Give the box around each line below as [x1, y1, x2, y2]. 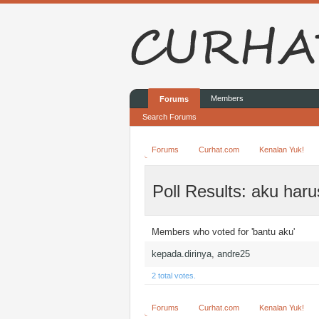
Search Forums [142, 113, 197, 121]
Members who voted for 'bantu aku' [152, 226, 295, 237]
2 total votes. [152, 271, 196, 280]
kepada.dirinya [152, 249, 211, 259]
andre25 [217, 249, 250, 259]
